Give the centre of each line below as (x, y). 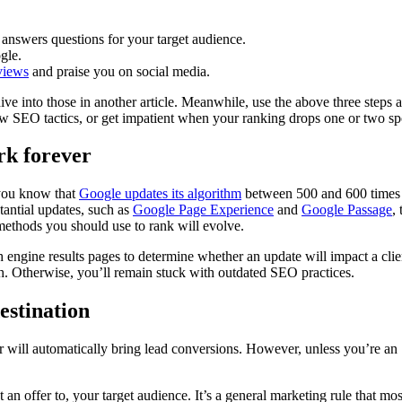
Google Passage (347, 210)
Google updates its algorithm (160, 194)
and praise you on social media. (119, 71)
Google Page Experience (203, 210)
